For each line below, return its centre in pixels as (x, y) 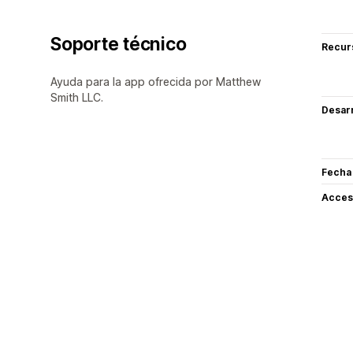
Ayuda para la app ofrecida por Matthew (156, 81)
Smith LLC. (77, 97)
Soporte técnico (119, 44)
